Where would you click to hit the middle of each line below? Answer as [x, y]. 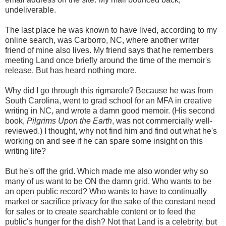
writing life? [25, 151]
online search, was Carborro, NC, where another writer [102, 40]
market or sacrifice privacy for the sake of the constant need [110, 201]
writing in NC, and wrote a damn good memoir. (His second [110, 110]
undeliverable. [31, 10]
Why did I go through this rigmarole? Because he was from [109, 90]
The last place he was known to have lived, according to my [111, 30]
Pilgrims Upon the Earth [69, 121]
